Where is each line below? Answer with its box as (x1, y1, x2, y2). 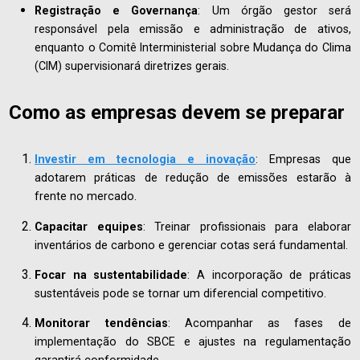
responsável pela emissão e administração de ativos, (35, 22, 351, 36)
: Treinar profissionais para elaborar (142, 219, 351, 233)
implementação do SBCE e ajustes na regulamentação (35, 335, 351, 349)
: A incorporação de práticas (187, 268, 351, 281)
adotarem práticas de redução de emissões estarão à (35, 171, 351, 185)
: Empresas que (255, 153, 351, 166)
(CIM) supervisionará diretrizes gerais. (35, 59, 230, 73)
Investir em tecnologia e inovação (35, 153, 256, 166)
